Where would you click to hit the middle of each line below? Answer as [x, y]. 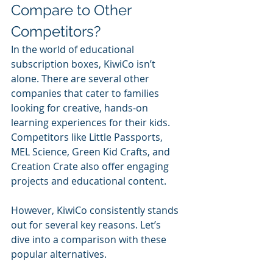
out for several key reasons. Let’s [87, 225]
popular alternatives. [59, 254]
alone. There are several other [81, 78]
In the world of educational [74, 49]
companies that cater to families [86, 93]
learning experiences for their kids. [92, 122]
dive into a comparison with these [90, 239]
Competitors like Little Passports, [88, 137]
